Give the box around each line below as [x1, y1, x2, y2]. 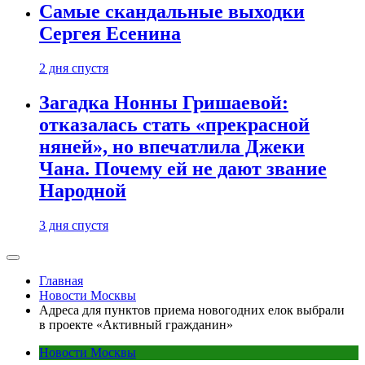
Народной [39, 179, 126, 201]
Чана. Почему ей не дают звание [39, 157, 327, 179]
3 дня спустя [39, 218, 108, 232]
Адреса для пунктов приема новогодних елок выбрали [39, 302, 345, 317]
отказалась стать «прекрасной [39, 113, 310, 135]
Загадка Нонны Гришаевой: [39, 91, 288, 113]
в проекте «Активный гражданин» [39, 317, 233, 332]
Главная [39, 273, 83, 288]
